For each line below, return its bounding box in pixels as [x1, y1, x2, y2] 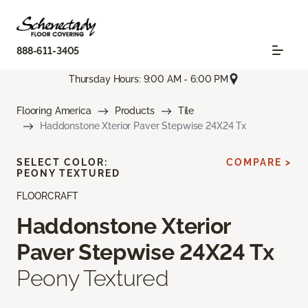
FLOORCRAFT [16, 190, 78, 202]
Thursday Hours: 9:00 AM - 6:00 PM [68, 73, 229, 85]
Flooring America [16, 105, 91, 117]
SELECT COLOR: [16, 157, 108, 168]
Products [114, 105, 155, 117]
